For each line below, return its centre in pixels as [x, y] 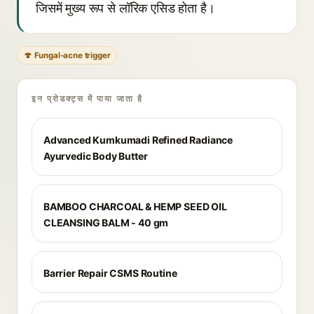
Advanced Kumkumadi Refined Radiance [138, 140]
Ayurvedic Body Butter [96, 156]
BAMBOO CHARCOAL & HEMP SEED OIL [135, 206]
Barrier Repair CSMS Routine [110, 273]
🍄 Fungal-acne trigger [67, 55]
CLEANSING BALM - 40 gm [106, 223]
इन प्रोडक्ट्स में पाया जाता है [87, 98]
